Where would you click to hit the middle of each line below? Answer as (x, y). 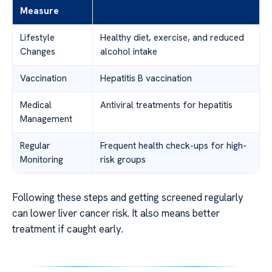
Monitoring (42, 160)
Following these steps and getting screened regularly (128, 198)
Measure (40, 11)
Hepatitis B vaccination (146, 79)
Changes (38, 52)
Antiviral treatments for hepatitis (166, 105)
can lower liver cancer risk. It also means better (116, 213)
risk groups (123, 160)
